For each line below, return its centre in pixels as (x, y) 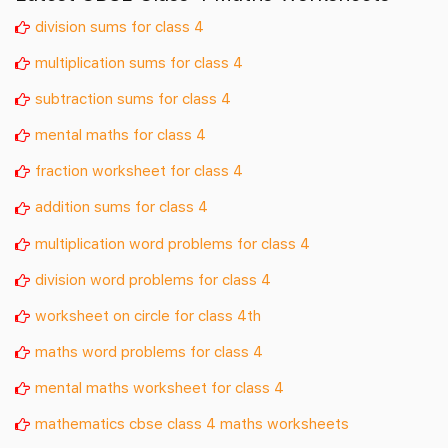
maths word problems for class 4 (149, 350)
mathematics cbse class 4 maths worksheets (192, 422)
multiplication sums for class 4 (139, 62)
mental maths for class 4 (120, 134)
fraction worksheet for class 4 (139, 170)
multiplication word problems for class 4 (172, 242)
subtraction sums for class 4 (133, 98)
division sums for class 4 (119, 26)
